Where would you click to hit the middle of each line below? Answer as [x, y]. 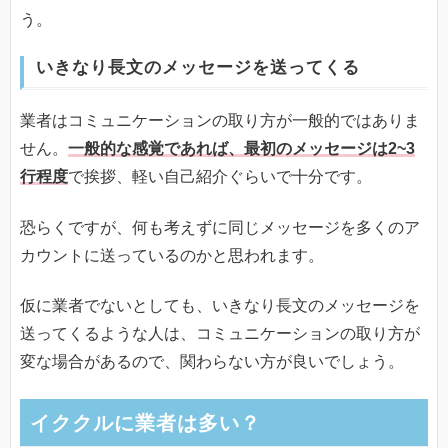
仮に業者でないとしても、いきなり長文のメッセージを [220, 306]
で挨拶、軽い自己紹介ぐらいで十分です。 [220, 177]
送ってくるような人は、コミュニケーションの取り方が [220, 334]
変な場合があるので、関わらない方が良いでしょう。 [212, 362]
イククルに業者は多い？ [145, 422]
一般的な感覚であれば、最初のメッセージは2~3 [241, 149]
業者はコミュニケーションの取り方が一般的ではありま [220, 121]
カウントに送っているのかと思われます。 [172, 255]
